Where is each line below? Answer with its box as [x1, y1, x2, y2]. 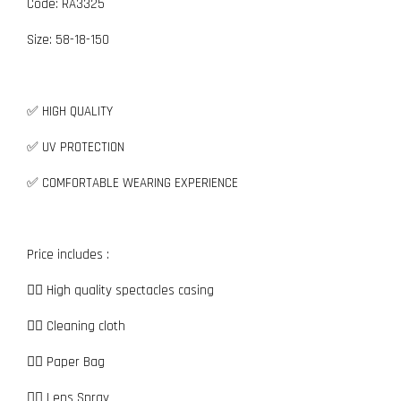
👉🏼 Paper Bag [27, 354, 105, 371]
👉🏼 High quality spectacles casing [27, 282, 214, 299]
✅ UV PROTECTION [27, 139, 124, 156]
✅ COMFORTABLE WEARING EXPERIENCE [27, 175, 242, 192]
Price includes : [27, 246, 109, 263]
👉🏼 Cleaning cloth [27, 318, 125, 335]
